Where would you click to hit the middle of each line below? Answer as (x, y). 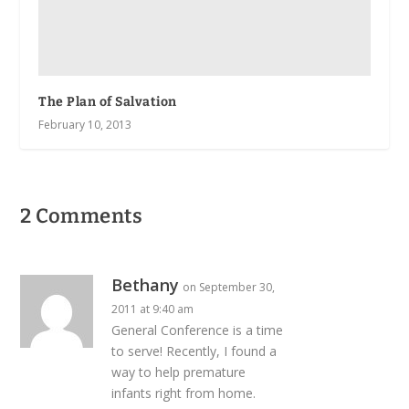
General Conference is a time (198, 330)
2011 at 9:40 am (153, 309)
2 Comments (82, 215)
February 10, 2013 (85, 124)
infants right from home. (184, 393)
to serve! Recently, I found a (194, 351)
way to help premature (179, 372)
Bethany (146, 284)
